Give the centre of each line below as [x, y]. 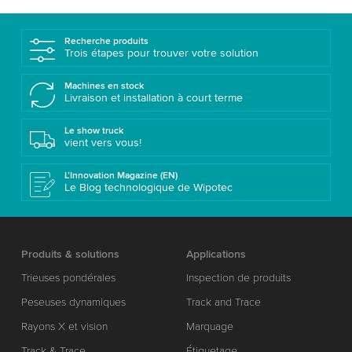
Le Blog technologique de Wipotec [148, 187]
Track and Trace [224, 302]
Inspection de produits [239, 277]
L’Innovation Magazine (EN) [121, 175]
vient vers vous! [103, 142]
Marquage [210, 326]
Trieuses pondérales [68, 277]
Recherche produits [106, 41]
